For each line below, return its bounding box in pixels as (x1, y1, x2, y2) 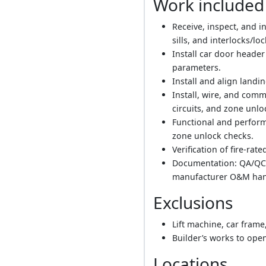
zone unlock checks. (172, 130, 254, 142)
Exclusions (153, 191, 233, 214)
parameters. (172, 62, 221, 74)
